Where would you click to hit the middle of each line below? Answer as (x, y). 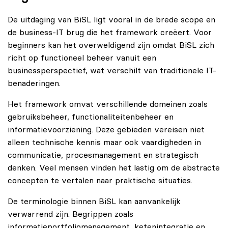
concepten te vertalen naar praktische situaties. (100, 180)
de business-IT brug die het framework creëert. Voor (110, 32)
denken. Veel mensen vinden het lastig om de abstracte (114, 168)
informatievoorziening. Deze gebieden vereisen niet (106, 130)
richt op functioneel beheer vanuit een (82, 58)
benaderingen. (34, 83)
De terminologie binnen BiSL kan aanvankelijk (94, 201)
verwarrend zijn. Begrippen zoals (70, 214)
